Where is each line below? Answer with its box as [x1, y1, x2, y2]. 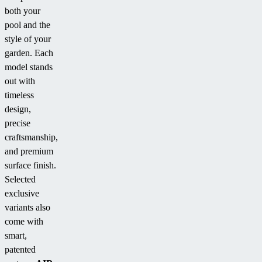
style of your [5, 34, 51, 44]
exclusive [5, 188, 39, 199]
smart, [5, 230, 27, 241]
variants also [5, 202, 50, 213]
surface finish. [5, 160, 56, 171]
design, [5, 104, 31, 115]
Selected [5, 174, 36, 185]
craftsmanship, [5, 132, 58, 143]
